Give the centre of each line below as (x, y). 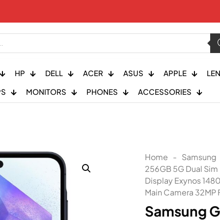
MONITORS (46, 92)
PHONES (102, 92)
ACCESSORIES (165, 92)
